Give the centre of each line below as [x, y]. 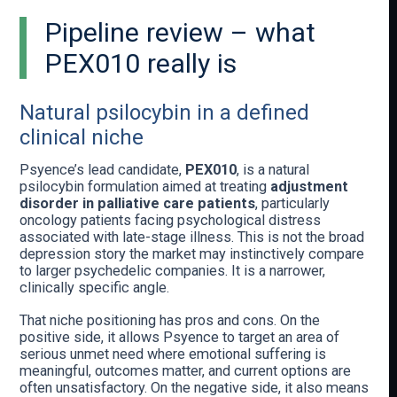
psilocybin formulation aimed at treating [145, 186]
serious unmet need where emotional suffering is [173, 354]
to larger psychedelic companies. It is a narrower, [173, 270]
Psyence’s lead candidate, [103, 169]
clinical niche [82, 138]
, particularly [293, 203]
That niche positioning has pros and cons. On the [170, 320]
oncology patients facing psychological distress [171, 220]
